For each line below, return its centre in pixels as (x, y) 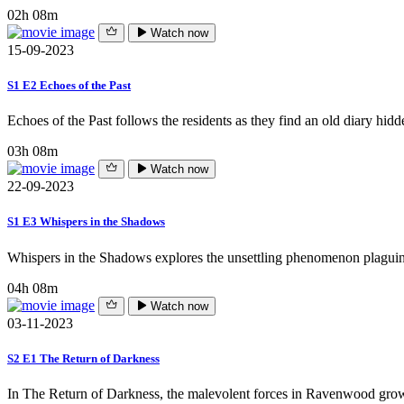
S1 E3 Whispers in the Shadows (86, 222)
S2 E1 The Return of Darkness (83, 358)
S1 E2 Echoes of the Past (69, 86)
